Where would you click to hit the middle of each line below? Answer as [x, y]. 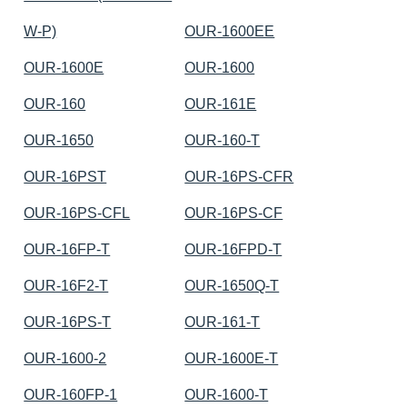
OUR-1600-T [227, 394]
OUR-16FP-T [67, 249]
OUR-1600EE [230, 31]
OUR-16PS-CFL [77, 213]
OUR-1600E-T [232, 358]
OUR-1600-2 [65, 358]
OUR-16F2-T [66, 285]
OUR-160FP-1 [71, 394]
